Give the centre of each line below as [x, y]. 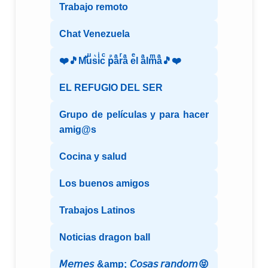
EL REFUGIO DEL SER [111, 88]
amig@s [78, 130]
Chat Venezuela [95, 34]
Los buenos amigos [104, 184]
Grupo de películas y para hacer [134, 115]
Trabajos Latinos [97, 211]
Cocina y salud [93, 157]
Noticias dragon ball [105, 237]
